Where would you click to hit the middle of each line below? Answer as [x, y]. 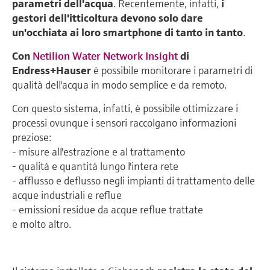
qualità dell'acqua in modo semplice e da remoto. [119, 84]
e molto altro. [43, 224]
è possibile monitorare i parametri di [172, 70]
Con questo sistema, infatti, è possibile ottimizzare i [125, 108]
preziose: [32, 137]
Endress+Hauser [52, 70]
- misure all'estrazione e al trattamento [99, 151]
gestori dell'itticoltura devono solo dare [108, 17]
